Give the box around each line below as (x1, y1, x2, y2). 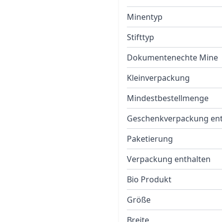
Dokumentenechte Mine (127, 52, 218, 63)
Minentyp (127, 11, 163, 22)
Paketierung (127, 133, 173, 144)
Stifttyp (127, 32, 154, 43)
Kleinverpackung (127, 72, 190, 83)
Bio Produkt (127, 174, 171, 185)
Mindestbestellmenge (127, 93, 209, 104)
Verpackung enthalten (127, 154, 211, 165)
